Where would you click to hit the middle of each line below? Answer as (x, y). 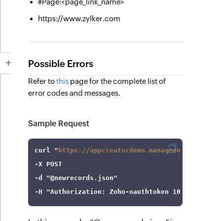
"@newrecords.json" (82, 178)
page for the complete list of (117, 81)
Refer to (42, 81)
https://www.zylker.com (79, 18)
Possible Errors (61, 64)
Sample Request (59, 124)
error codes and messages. (74, 93)
